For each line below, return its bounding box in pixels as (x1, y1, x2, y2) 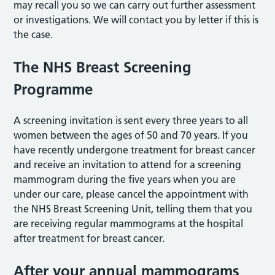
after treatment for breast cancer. (14, 232, 165, 244)
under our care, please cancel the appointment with (14, 188, 249, 200)
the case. (14, 28, 53, 41)
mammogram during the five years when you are (14, 173, 236, 185)
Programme (14, 80, 93, 98)
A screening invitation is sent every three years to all (14, 114, 249, 126)
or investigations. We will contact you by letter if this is (14, 14, 259, 26)
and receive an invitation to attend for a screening (14, 158, 242, 171)
